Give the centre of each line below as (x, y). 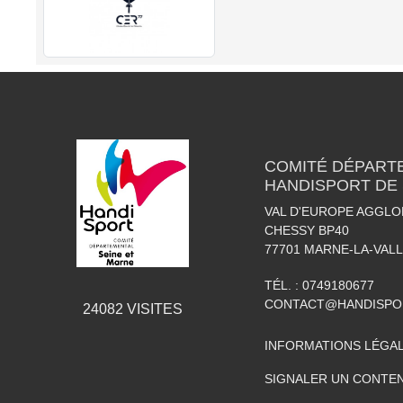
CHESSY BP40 (307, 231)
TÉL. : (283, 286)
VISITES (152, 309)
